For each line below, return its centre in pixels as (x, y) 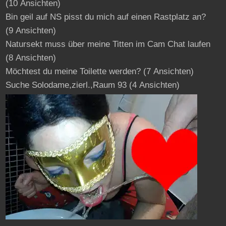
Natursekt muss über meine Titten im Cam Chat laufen (108, 44)
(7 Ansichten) (167, 71)
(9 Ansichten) (31, 30)
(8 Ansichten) (31, 58)
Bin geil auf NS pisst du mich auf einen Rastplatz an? (105, 17)
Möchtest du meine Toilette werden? (73, 71)
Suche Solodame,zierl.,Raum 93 (66, 85)
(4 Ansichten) (153, 85)
